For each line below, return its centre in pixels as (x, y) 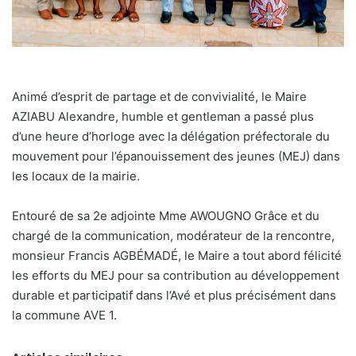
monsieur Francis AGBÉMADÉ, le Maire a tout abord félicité (177, 256)
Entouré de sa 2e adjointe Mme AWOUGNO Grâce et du (166, 216)
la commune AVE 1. (64, 315)
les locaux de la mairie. (76, 176)
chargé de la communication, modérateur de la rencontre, (173, 236)
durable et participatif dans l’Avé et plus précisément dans (174, 296)
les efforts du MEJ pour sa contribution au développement (176, 276)
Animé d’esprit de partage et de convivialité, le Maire (159, 97)
